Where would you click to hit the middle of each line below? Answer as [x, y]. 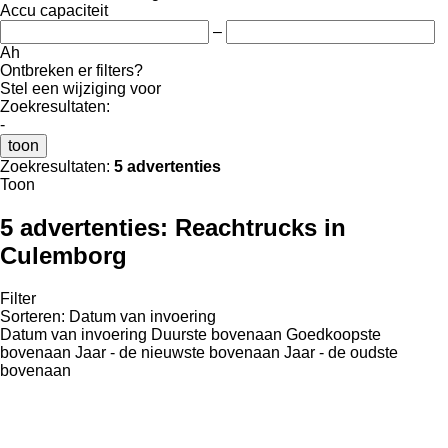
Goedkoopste [333, 334]
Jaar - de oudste [341, 352]
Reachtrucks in [260, 227]
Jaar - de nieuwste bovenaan [177, 352]
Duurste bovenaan [216, 334]
